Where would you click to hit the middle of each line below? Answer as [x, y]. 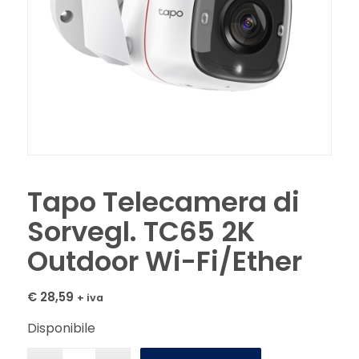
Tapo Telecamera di [163, 202]
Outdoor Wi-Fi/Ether [164, 261]
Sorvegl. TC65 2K [141, 231]
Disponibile [61, 329]
